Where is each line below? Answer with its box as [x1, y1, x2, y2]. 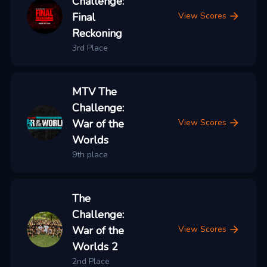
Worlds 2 [72, 240, 118, 254]
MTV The [72, 85, 117, 99]
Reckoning [72, 26, 122, 41]
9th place [72, 149, 108, 160]
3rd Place [72, 42, 108, 54]
